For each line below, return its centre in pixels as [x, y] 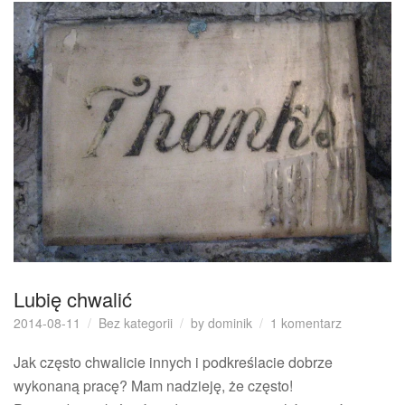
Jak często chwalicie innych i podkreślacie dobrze [173, 362]
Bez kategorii [136, 322]
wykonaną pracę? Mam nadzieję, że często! [153, 385]
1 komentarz [306, 322]
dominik [230, 322]
